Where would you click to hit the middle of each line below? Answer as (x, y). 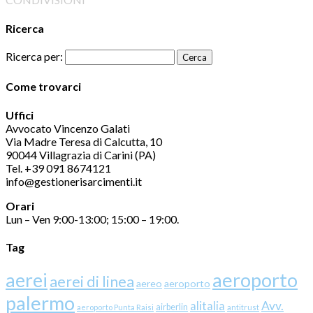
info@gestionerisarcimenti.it (74, 181)
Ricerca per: (34, 56)
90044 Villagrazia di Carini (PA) (81, 154)
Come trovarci (43, 87)
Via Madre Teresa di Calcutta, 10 (84, 141)
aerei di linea (92, 282)
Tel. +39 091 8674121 (58, 168)
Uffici (20, 115)
